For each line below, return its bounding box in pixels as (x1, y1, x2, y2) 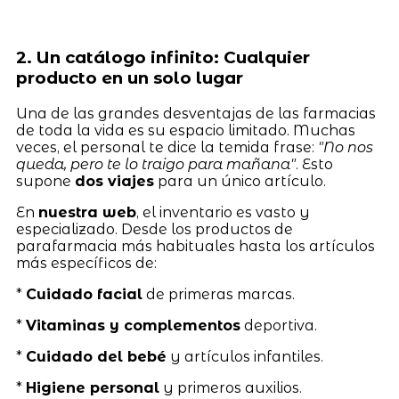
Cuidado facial (25, 285, 142, 303)
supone (15, 172, 75, 190)
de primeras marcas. (142, 285, 295, 303)
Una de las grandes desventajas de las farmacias (15, 104, 376, 122)
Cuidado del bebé (25, 347, 167, 365)
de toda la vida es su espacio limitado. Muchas (15, 121, 355, 139)
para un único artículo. (153, 172, 326, 190)
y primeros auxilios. (159, 379, 302, 396)
